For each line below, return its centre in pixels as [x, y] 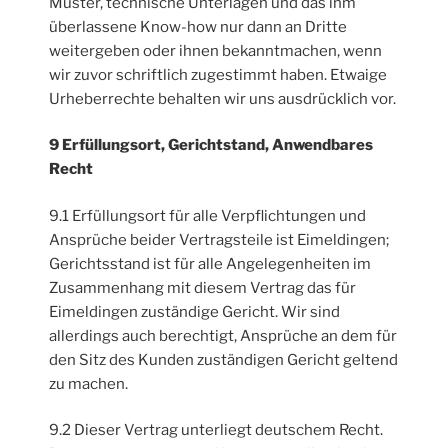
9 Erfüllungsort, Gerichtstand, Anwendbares [211, 145]
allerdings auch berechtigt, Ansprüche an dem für [223, 335]
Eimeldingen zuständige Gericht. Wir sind [195, 311]
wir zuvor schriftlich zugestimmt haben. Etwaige [218, 74]
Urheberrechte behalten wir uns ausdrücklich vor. [223, 98]
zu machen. [89, 383]
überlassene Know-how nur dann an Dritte [198, 26]
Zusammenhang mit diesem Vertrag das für [203, 287]
